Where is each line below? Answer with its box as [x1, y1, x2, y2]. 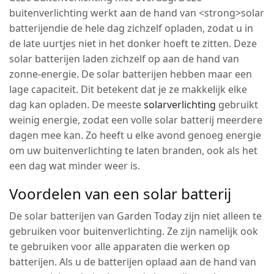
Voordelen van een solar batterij [9, 183, 231, 204]
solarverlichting [144, 97, 217, 111]
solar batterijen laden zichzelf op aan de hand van [9, 51, 240, 65]
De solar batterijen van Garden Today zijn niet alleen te [9, 209, 262, 223]
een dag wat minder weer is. [9, 158, 143, 172]
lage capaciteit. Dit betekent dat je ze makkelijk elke [9, 82, 248, 96]
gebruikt [216, 97, 259, 111]
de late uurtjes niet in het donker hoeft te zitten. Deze [9, 36, 257, 50]
